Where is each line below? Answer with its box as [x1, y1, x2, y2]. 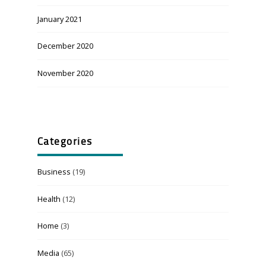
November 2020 [37, 67, 93, 78]
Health [37, 193, 61, 204]
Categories [37, 137, 93, 148]
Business [37, 166, 71, 177]
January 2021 [37, 13, 82, 24]
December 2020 [37, 40, 93, 52]
